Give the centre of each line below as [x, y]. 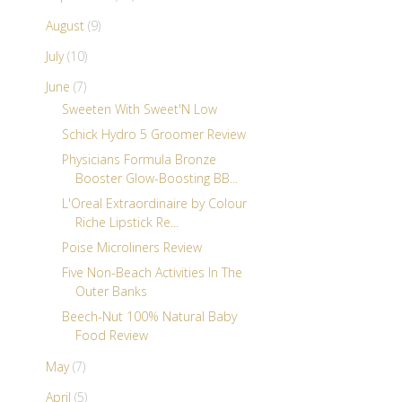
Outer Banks [111, 292]
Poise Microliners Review [131, 248]
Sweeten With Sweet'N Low [139, 109]
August [66, 25]
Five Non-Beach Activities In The [152, 273]
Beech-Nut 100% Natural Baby [149, 317]
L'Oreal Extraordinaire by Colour [154, 204]
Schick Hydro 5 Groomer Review [153, 135]
